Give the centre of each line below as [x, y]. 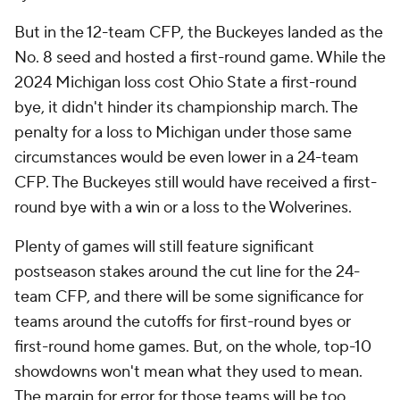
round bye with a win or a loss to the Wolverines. [183, 208]
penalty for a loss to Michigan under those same [183, 133]
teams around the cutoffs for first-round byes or [183, 322]
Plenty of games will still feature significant [164, 247]
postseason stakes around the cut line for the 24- [187, 272]
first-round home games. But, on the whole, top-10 [193, 347]
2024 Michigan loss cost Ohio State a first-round [186, 83]
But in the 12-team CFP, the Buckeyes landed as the [199, 33]
